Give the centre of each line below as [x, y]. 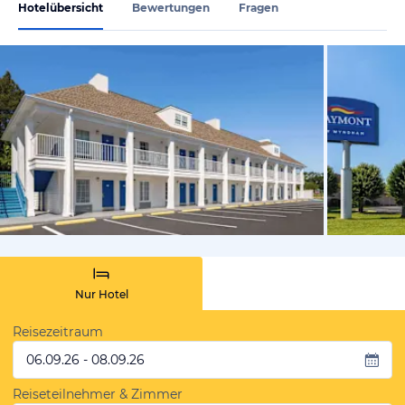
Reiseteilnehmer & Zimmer [98, 394]
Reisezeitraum [58, 332]
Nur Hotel [101, 294]
